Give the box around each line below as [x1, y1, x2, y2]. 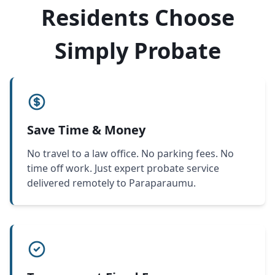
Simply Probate [54, 36, 221, 66]
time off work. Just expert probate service [27, 161, 219, 175]
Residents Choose [41, 2, 234, 33]
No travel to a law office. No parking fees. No [27, 147, 234, 160]
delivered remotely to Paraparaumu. [27, 176, 196, 190]
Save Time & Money [27, 122, 145, 138]
